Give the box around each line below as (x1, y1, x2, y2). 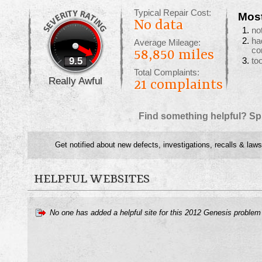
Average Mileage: (134, 38, 201, 47)
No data (134, 18, 183, 34)
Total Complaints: (134, 68, 199, 77)
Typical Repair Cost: (134, 8, 211, 18)
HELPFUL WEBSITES (34, 173, 150, 187)
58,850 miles (134, 47, 214, 64)
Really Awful (49, 75, 102, 87)
